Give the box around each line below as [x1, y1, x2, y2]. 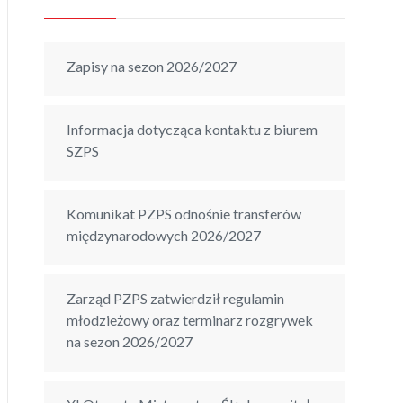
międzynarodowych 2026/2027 [67, 226, 261, 244]
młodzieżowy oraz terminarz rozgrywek [67, 310, 313, 328]
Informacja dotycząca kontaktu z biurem [67, 120, 318, 138]
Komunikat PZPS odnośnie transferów [67, 204, 301, 222]
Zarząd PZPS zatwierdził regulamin [67, 289, 284, 307]
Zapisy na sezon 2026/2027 [67, 57, 237, 75]
